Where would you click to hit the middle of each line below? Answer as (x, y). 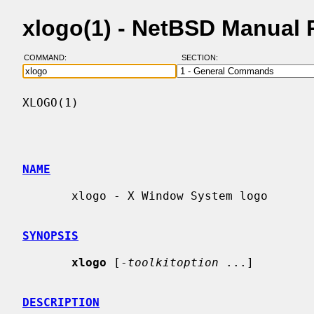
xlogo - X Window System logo (47, 196)
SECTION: (203, 58)
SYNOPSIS (50, 235)
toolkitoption (173, 262)
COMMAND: (49, 58)
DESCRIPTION (61, 302)
